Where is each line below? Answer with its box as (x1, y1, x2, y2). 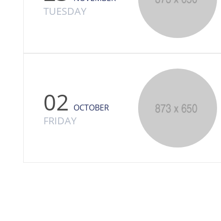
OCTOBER (74, 102, 109, 113)
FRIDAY (43, 113, 76, 127)
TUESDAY (43, 4, 86, 18)
